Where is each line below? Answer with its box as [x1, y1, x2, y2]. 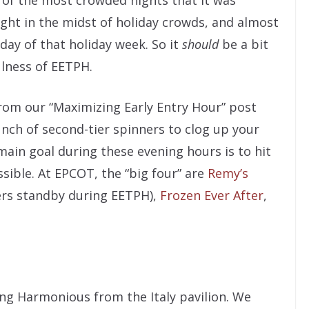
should [182, 35, 219, 52]
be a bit [219, 35, 268, 52]
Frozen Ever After [160, 186, 263, 203]
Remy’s [208, 164, 248, 181]
